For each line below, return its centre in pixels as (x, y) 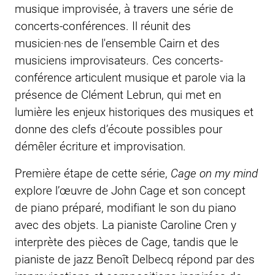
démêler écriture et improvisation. (100, 145)
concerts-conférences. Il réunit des (103, 25)
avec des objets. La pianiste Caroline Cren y (126, 224)
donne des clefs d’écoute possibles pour (118, 128)
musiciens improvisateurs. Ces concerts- (119, 60)
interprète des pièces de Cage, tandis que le (126, 241)
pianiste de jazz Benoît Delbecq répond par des (135, 258)
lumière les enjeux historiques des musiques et (134, 111)
